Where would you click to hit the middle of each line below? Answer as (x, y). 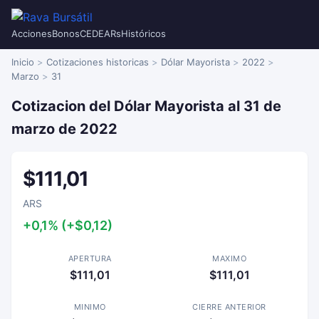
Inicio (23, 62)
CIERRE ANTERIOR (229, 307)
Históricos (143, 33)
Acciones (32, 33)
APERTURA (90, 258)
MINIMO (90, 307)
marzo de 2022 (64, 129)
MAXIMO (229, 258)
